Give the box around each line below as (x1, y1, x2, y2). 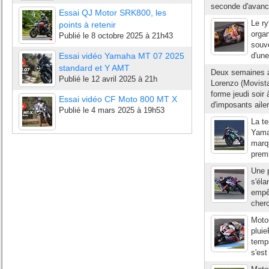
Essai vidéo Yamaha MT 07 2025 (59, 51, 184, 61)
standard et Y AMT (59, 63, 130, 73)
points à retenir (59, 20, 116, 29)
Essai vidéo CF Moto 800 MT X (59, 94, 177, 104)
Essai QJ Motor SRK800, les (59, 8, 166, 17)
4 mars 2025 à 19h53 (91, 106, 165, 115)
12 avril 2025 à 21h (91, 74, 157, 83)
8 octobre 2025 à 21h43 (91, 31, 173, 40)
